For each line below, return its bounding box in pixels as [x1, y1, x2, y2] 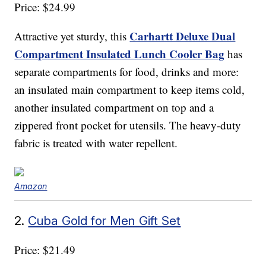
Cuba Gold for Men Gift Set [28, 213, 181, 229]
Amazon [14, 181, 47, 192]
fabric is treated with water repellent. [14, 135, 178, 151]
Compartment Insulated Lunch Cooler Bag [14, 46, 225, 62]
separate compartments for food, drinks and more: [14, 64, 239, 80]
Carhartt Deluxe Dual [129, 28, 236, 45]
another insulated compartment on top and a [14, 100, 214, 115]
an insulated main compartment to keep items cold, [14, 82, 245, 97]
